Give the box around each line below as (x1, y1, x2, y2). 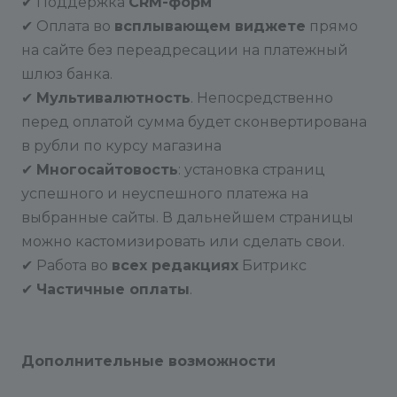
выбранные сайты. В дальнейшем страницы (21, 209, 354, 226)
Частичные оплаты (36, 281, 190, 298)
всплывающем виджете (114, 18, 306, 35)
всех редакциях (112, 257, 238, 274)
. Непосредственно (191, 90, 333, 106)
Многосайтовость (36, 161, 178, 178)
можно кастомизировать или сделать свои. (21, 233, 345, 250)
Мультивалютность (36, 90, 191, 106)
